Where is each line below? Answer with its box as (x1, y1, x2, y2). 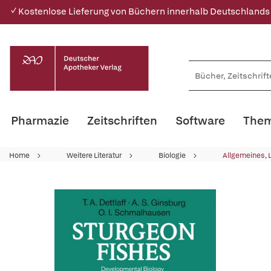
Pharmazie (11, 113, 69, 128)
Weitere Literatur (67, 151, 122, 160)
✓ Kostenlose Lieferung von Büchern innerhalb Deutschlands (9, 5, 270, 18)
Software (175, 113, 225, 128)
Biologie (158, 151, 186, 160)
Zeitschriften (87, 113, 157, 128)
